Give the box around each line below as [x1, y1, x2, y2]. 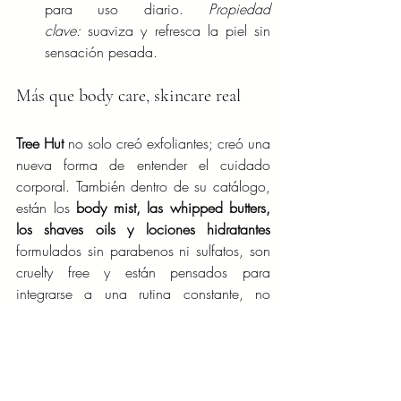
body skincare [166, 348, 252, 369]
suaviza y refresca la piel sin [81, 21, 270, 41]
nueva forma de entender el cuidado [16, 155, 270, 175]
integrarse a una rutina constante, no [16, 284, 270, 304]
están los [16, 198, 76, 218]
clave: [45, 21, 81, 41]
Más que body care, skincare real [16, 85, 241, 107]
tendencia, [16, 370, 91, 390]
